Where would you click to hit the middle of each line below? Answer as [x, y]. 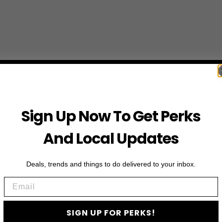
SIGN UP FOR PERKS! [111, 213]
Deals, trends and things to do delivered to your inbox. [111, 164]
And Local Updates [111, 139]
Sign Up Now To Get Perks [111, 116]
